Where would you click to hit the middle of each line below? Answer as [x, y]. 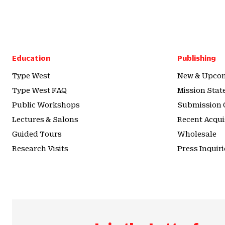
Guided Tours [37, 134]
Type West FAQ [39, 90]
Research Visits [40, 148]
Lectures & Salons [45, 119]
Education [31, 58]
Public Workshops [46, 104]
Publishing [197, 58]
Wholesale [197, 134]
